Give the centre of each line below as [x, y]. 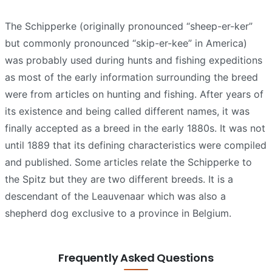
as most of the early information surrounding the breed [131, 77]
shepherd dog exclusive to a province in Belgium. [118, 213]
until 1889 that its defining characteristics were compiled [136, 145]
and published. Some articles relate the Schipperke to [128, 162]
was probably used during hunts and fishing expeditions [134, 60]
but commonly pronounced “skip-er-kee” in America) [126, 43]
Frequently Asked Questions [136, 257]
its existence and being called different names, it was [127, 111]
